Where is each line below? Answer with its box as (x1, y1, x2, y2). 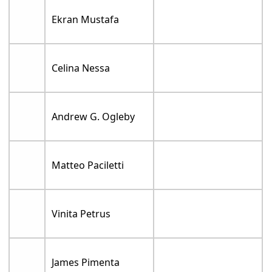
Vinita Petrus (52, 207, 111, 220)
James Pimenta (52, 256, 120, 269)
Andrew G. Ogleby (52, 110, 135, 123)
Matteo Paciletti (52, 158, 124, 172)
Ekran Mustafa (52, 13, 120, 26)
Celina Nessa (52, 61, 110, 75)
